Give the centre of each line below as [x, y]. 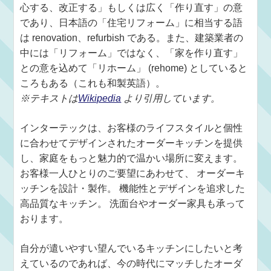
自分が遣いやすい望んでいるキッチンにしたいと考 [132, 248]
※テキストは [49, 98]
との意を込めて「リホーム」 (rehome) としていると [134, 68]
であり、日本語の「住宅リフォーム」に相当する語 [132, 23]
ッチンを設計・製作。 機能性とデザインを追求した [133, 188]
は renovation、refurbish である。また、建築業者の [132, 38]
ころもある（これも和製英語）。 [93, 83]
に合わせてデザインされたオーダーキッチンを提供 [132, 143]
